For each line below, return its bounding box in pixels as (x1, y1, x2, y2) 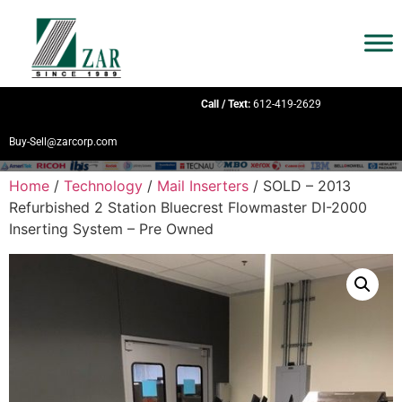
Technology (64, 177, 143, 196)
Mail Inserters (157, 177, 249, 196)
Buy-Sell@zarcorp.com (9, 135, 118, 149)
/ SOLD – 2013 (249, 177, 351, 196)
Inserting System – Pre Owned (9, 220, 214, 239)
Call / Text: (201, 97, 250, 110)
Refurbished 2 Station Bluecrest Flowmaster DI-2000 (9, 198, 367, 217)
